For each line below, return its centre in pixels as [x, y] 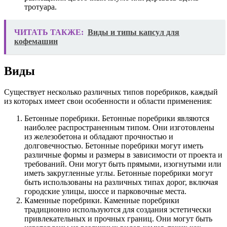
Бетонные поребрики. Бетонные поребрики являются [117, 119]
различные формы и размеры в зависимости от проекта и [123, 155]
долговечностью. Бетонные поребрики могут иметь [114, 146]
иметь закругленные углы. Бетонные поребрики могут [119, 173]
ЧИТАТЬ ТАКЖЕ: [49, 32]
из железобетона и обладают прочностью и [99, 137]
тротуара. [41, 7]
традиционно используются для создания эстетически [118, 210]
